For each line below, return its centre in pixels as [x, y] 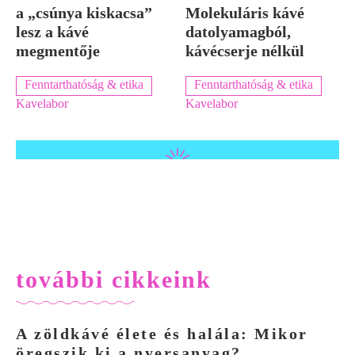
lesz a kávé [52, 31]
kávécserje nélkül [245, 50]
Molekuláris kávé [245, 12]
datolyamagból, [238, 31]
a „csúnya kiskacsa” [84, 12]
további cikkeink [114, 279]
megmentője [58, 50]
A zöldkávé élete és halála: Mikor [162, 333]
